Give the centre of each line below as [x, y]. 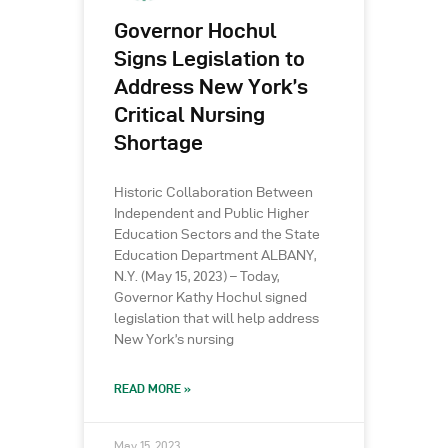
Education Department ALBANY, [215, 255]
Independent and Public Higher [211, 213]
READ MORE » [152, 388]
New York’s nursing [174, 339]
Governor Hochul [195, 30]
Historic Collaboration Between [213, 192]
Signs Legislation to [209, 58]
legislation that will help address [216, 318]
